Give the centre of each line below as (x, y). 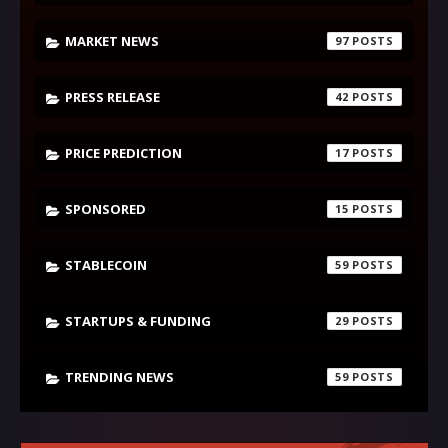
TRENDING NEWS (119, 376)
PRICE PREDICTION (123, 152)
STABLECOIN (106, 264)
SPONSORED (105, 208)
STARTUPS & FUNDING (138, 320)
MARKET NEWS (112, 40)
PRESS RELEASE (112, 96)
